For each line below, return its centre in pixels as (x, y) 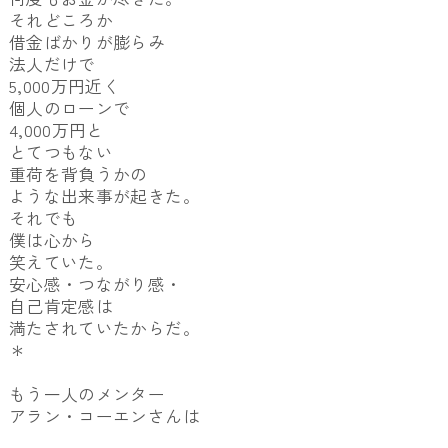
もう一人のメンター (87, 393)
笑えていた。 (61, 261)
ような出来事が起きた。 (104, 195)
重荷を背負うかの (78, 173)
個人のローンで (69, 107)
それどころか (61, 19)
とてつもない (61, 151)
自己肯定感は (61, 305)
